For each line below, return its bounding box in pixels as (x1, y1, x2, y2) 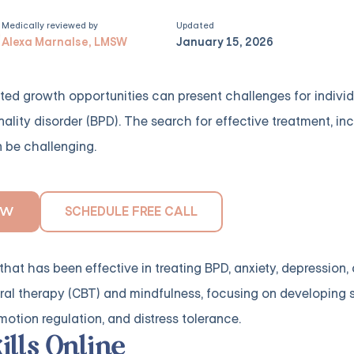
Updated (176, 19, 215, 31)
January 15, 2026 (176, 34, 274, 49)
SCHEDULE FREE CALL (65, 202, 198, 220)
